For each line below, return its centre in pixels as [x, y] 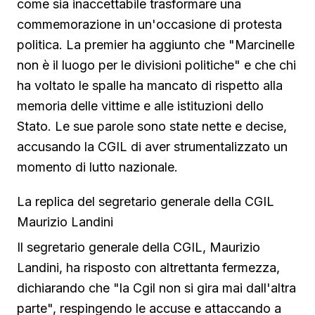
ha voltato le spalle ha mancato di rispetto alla [150, 85]
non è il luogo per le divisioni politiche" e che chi [156, 65]
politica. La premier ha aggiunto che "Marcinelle [156, 44]
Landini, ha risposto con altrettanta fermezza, [148, 267]
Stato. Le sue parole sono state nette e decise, [152, 126]
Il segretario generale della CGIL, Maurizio [139, 247]
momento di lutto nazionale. [97, 167]
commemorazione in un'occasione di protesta [149, 24]
